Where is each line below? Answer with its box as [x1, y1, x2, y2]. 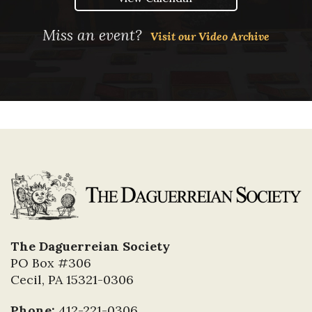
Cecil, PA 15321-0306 [10, 272, 134, 288]
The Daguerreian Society [10, 238, 170, 255]
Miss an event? [42, 25, 150, 45]
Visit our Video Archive [150, 29, 270, 43]
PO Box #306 [10, 255, 91, 272]
